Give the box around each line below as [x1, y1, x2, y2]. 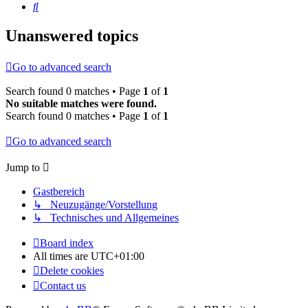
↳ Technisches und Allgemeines [33, 212, 179, 224]
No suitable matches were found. [5, 98, 157, 110]
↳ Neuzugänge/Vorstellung [33, 199, 157, 211]
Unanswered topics [5, 27, 138, 45]
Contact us [40, 280, 86, 292]
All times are [33, 250, 91, 263]
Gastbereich [33, 186, 85, 198]
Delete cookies [40, 265, 104, 277]
